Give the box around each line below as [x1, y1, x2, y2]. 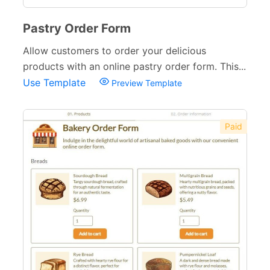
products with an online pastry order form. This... [23, 60, 246, 72]
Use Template [23, 77, 89, 89]
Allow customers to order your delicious [23, 45, 206, 57]
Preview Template [109, 78, 182, 88]
